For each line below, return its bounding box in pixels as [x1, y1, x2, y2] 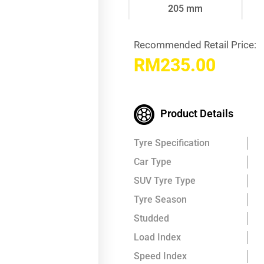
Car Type [134, 156, 171, 167]
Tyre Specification [134, 137, 210, 148]
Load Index [134, 231, 181, 243]
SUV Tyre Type [134, 174, 196, 186]
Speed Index [134, 250, 187, 262]
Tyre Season [134, 193, 187, 205]
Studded [134, 212, 169, 224]
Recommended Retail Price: [134, 38, 256, 51]
